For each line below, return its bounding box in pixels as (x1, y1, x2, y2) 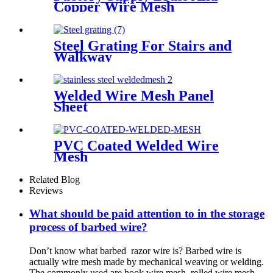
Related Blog (29, 174, 80, 185)
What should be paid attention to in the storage (29, 207, 264, 221)
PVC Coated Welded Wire (54, 137, 219, 154)
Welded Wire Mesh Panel (54, 87, 214, 104)
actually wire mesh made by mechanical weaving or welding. (29, 257, 264, 268)
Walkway (54, 48, 112, 65)
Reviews (29, 185, 63, 196)
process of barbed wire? (29, 221, 147, 234)
